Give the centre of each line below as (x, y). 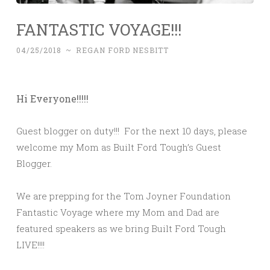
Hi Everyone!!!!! (52, 99)
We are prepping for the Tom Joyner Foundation (124, 196)
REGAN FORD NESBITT (122, 50)
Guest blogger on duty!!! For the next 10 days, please (132, 131)
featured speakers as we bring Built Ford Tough (121, 229)
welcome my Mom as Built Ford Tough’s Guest (119, 147)
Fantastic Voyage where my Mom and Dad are (118, 212)
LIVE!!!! (30, 245)
